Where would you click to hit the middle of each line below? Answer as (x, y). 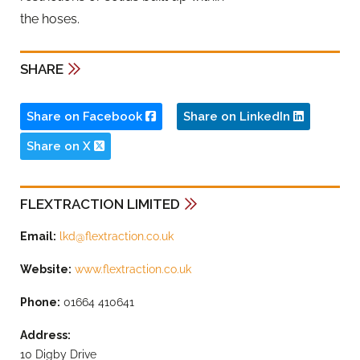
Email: (38, 237)
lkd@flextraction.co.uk (117, 237)
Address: (45, 335)
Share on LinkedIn (238, 117)
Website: (46, 270)
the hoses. (50, 18)
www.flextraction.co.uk (133, 270)
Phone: (40, 302)
